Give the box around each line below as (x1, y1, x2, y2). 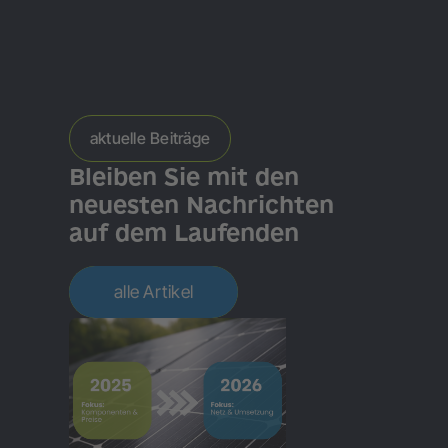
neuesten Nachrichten (69, 191, 334, 218)
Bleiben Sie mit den (69, 163, 299, 190)
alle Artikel (114, 281, 194, 303)
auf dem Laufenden (69, 219, 299, 246)
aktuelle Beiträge (90, 128, 211, 149)
